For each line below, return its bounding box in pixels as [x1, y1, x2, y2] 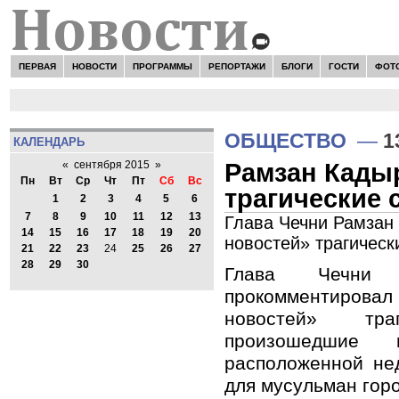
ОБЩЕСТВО [224, 129, 346, 152]
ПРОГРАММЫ [132, 61, 192, 71]
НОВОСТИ [71, 61, 117, 71]
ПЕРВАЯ [18, 61, 56, 71]
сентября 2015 [73, 159, 150, 172]
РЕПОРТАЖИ [208, 61, 265, 71]
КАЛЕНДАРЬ [12, 134, 85, 149]
